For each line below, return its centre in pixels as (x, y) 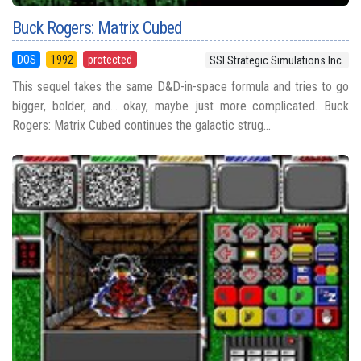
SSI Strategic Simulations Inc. (277, 60)
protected (110, 59)
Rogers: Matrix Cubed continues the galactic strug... (141, 125)
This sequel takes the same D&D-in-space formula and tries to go (180, 86)
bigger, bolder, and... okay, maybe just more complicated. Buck (180, 106)
